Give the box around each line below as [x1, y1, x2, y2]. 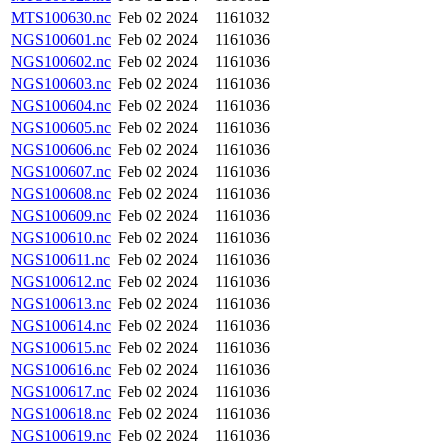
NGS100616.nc [11, 361, 111, 378]
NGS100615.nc [11, 339, 111, 356]
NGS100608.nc [11, 185, 111, 202]
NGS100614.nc [11, 317, 111, 334]
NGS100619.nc [11, 427, 111, 444]
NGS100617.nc [11, 383, 111, 400]
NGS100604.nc [11, 97, 111, 114]
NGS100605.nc [11, 119, 111, 136]
